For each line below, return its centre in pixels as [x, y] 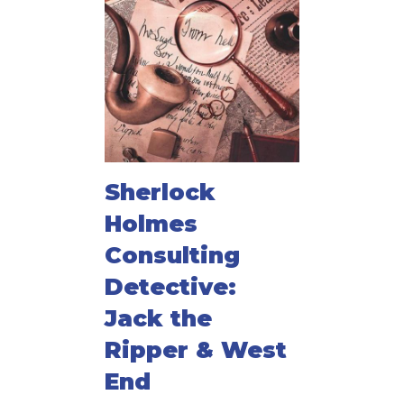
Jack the [158, 319]
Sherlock [160, 193]
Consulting [172, 256]
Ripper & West [196, 350]
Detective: [170, 287]
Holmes [151, 224]
